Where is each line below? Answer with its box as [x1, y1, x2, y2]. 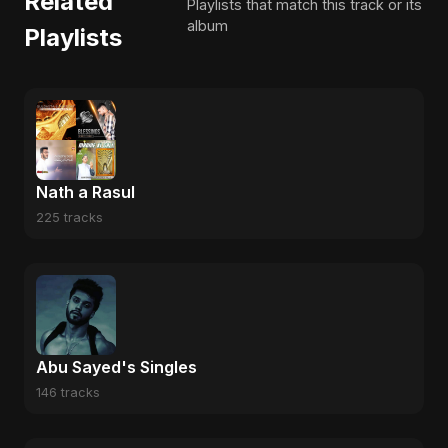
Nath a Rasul [36, 182, 135, 202]
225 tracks [36, 210, 103, 225]
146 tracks [36, 385, 100, 400]
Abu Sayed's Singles [36, 357, 197, 377]
